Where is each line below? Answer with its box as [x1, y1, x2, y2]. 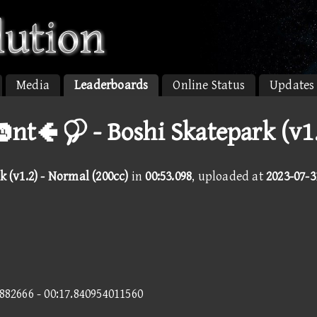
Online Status [173, 78, 246, 93]
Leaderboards [74, 78, 149, 93]
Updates [270, 78, 315, 93]
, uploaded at [192, 169, 267, 184]
